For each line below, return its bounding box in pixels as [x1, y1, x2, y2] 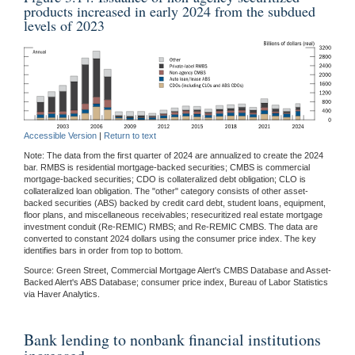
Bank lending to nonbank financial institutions [24, 329, 321, 351]
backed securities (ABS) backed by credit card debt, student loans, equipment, [24, 198, 326, 208]
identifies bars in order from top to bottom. [24, 246, 183, 256]
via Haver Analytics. [24, 289, 100, 300]
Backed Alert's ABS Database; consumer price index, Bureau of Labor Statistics [24, 277, 328, 288]
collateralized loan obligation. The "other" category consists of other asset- [24, 186, 308, 197]
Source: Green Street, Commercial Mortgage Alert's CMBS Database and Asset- [24, 265, 331, 276]
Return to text [104, 131, 156, 141]
